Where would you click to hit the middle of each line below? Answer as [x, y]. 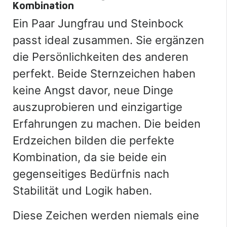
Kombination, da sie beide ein [90, 157]
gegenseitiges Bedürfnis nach [91, 174]
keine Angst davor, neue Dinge [93, 90]
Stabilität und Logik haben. [82, 190]
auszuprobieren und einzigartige [98, 107]
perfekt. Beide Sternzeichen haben [104, 73]
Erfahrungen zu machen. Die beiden [107, 123]
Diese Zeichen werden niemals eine [106, 215]
